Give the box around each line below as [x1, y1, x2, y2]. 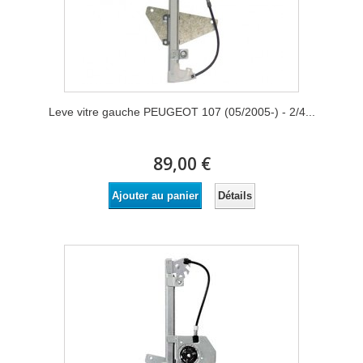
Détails [217, 189, 252, 202]
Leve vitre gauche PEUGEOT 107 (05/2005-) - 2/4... [48, 105, 315, 118]
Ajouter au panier [111, 190, 199, 202]
